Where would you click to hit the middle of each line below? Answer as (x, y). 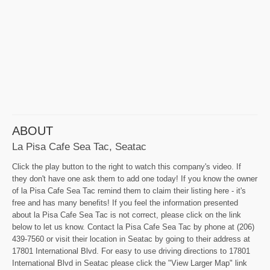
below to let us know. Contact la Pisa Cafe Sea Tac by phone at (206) (133, 227)
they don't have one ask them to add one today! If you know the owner (135, 178)
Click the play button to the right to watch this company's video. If (127, 166)
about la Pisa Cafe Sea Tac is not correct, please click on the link (127, 215)
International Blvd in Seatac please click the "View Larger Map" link (130, 263)
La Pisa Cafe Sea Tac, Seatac (79, 146)
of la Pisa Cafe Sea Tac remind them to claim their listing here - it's (129, 190)
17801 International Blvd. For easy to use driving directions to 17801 (131, 251)
